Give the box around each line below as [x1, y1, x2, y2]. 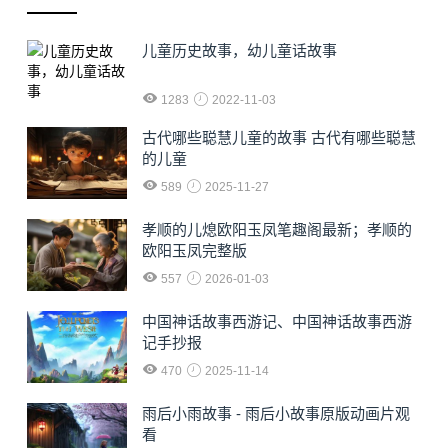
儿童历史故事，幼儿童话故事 [142, 42, 337, 59]
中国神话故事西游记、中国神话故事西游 [142, 313, 412, 331]
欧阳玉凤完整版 [142, 242, 247, 260]
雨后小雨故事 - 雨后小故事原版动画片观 [142, 405, 410, 423]
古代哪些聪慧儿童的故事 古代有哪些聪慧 [142, 129, 416, 146]
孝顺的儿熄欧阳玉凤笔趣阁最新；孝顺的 [142, 221, 412, 239]
